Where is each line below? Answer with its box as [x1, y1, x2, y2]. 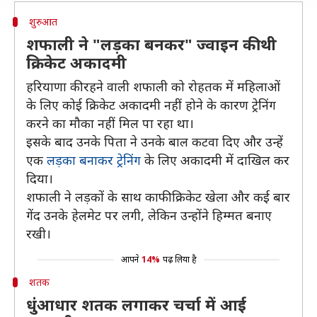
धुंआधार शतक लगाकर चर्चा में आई [26, 294, 246, 315]
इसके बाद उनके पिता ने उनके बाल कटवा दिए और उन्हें [26, 133, 283, 150]
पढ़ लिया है [162, 253, 197, 265]
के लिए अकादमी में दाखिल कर [141, 151, 289, 168]
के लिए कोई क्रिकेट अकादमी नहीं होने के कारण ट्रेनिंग [26, 96, 276, 113]
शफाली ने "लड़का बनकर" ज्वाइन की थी [26, 33, 277, 54]
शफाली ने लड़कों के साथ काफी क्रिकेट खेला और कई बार [26, 188, 290, 205]
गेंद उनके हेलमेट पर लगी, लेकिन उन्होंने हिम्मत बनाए [26, 207, 272, 224]
